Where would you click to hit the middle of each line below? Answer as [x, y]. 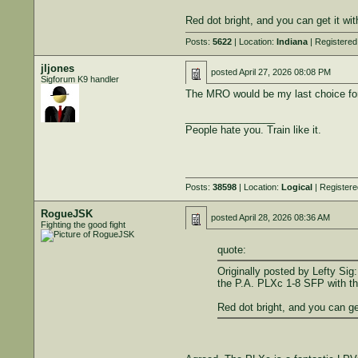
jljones [57, 68]
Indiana [292, 42]
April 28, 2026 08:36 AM [284, 217]
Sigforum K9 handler [80, 79]
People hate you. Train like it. [253, 130]
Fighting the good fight [83, 225]
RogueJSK [66, 214]
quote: [231, 249]
